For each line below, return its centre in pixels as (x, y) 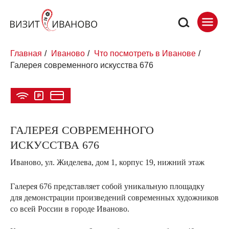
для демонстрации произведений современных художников (114, 198)
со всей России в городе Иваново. (70, 209)
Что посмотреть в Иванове (145, 53)
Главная (26, 53)
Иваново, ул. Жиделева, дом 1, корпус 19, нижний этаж (107, 163)
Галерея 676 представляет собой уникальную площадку (107, 187)
